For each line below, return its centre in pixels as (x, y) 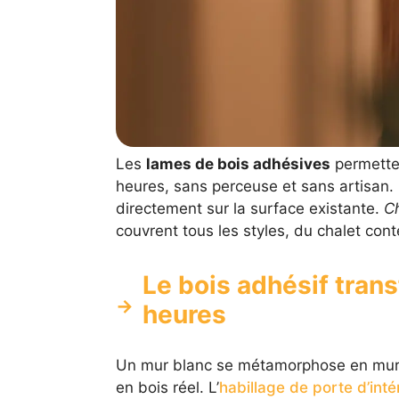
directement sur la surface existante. (249, 209)
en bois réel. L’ (167, 388)
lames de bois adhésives (238, 164)
